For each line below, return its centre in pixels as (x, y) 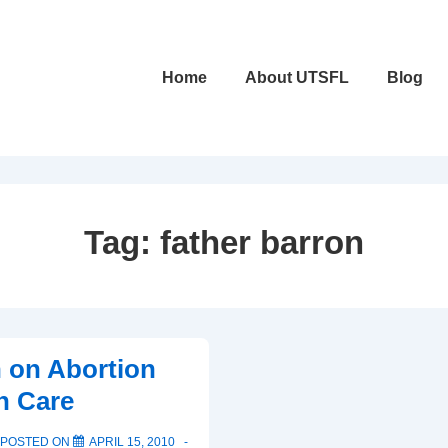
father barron (261, 242)
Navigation (179, 95)
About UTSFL (297, 77)
